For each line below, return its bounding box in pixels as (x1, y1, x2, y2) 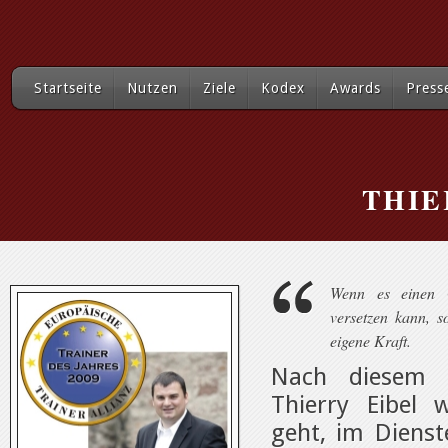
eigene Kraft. (330, 330, 411, 351)
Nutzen (127, 80, 178, 96)
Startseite (34, 80, 102, 96)
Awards (330, 80, 381, 96)
